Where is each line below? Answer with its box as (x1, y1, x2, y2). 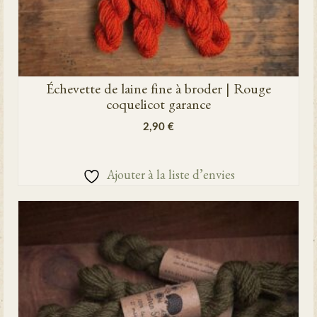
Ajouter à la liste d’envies (106, 171, 235, 184)
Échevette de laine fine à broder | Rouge (46, 84, 271, 98)
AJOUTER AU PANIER (115, 144, 202, 156)
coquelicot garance (106, 100, 211, 114)
